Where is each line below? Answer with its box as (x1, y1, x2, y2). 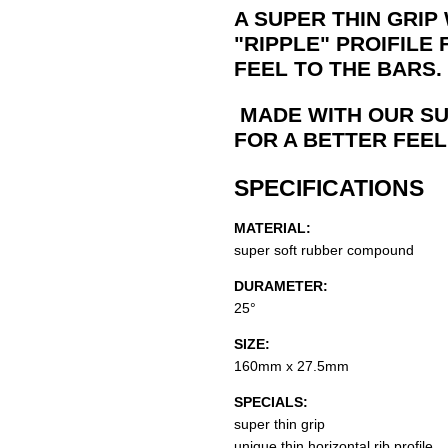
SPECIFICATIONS (233, 174, 424, 201)
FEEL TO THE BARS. (233, 56, 442, 80)
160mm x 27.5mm (233, 357, 349, 374)
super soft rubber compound (233, 241, 414, 258)
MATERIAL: (233, 219, 311, 236)
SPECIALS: (233, 393, 308, 410)
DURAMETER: (233, 277, 328, 294)
